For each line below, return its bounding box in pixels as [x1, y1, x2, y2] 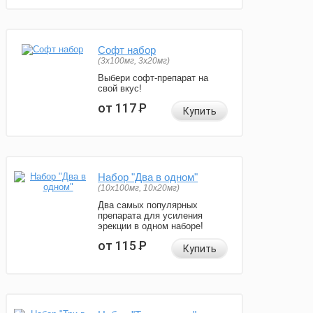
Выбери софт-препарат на [98, 73, 208, 84]
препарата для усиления [98, 210, 203, 221]
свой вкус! [98, 83, 142, 94]
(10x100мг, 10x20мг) [98, 183, 180, 194]
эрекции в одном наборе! [98, 221, 203, 232]
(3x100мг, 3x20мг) [98, 56, 170, 66]
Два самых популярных [98, 200, 198, 211]
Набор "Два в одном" [98, 171, 198, 184]
